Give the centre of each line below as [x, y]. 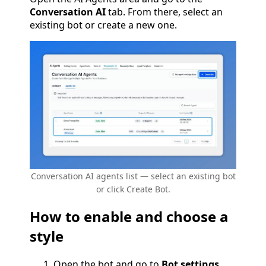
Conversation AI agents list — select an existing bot [133, 176]
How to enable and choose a [129, 217]
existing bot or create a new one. [103, 25]
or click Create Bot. [133, 189]
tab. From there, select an [164, 12]
